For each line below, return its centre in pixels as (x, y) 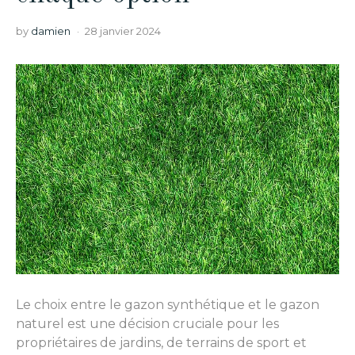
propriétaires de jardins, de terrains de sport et (161, 342)
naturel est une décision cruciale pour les (147, 323)
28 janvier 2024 (123, 31)
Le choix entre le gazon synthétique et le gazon (168, 304)
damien (51, 31)
